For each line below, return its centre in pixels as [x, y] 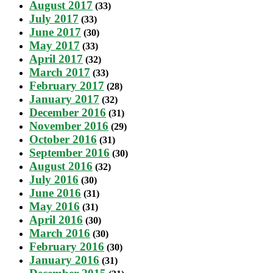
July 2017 [54, 18]
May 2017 [55, 45]
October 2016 [63, 139]
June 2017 [55, 32]
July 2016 [54, 179]
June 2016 [55, 193]
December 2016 [68, 112]
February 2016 [67, 246]
